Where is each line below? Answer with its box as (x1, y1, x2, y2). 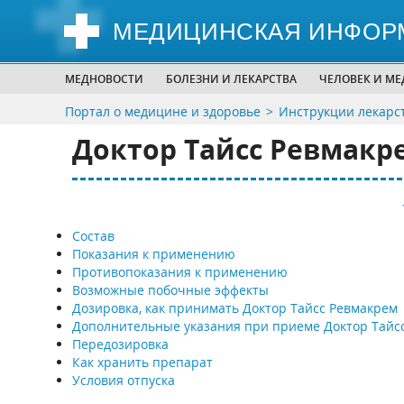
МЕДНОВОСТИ (65, 71, 143, 87)
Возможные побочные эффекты (71, 281, 269, 298)
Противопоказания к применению (71, 263, 288, 280)
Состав (71, 227, 115, 244)
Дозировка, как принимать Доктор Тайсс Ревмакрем (71, 299, 398, 317)
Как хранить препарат (71, 353, 213, 371)
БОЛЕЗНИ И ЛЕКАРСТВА (166, 71, 297, 87)
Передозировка (71, 335, 169, 353)
